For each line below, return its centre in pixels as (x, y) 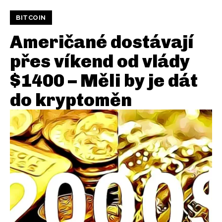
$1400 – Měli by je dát (104, 81)
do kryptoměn (71, 100)
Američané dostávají (102, 42)
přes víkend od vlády (100, 61)
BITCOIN (31, 18)
